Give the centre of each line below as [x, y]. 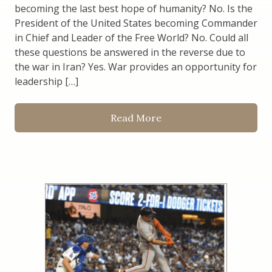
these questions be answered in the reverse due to [130, 53]
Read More [136, 118]
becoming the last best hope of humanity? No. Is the [134, 9]
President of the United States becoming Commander [136, 23]
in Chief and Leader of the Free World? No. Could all [131, 38]
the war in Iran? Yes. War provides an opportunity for [136, 67]
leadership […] [46, 82]
